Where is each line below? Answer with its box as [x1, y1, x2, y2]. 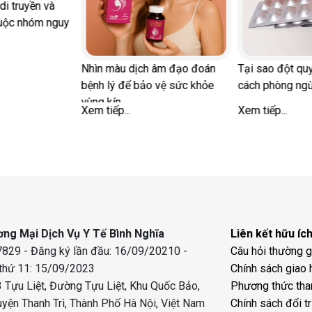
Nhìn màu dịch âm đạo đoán [81, 62, 216, 76]
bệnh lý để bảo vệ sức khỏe [81, 79, 214, 93]
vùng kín [81, 95, 121, 109]
